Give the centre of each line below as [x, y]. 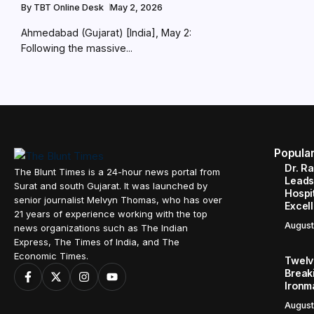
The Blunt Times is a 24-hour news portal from [117, 172]
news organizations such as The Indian [101, 228]
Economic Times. [51, 256]
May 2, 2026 [136, 7]
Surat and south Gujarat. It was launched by [111, 186]
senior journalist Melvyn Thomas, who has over [118, 200]
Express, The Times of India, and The [97, 242]
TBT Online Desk [70, 7]
